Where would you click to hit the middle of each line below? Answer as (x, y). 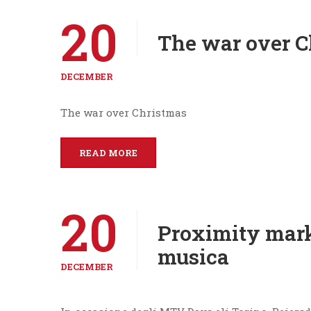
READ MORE (108, 153)
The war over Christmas (124, 112)
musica (193, 257)
